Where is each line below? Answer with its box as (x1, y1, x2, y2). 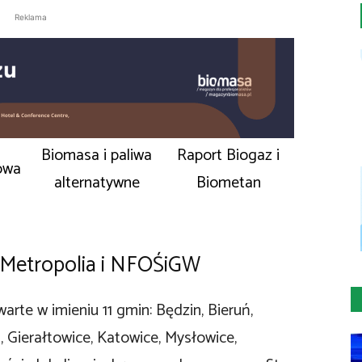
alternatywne (53, 170, 140, 197)
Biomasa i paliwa (41, 142, 152, 170)
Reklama (15, 12, 47, 23)
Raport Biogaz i (177, 142, 280, 170)
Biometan (196, 170, 261, 197)
